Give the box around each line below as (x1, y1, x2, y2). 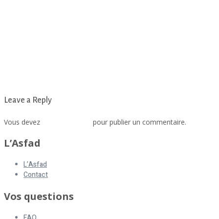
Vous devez (4, 117, 42, 127)
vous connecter (42, 117, 91, 127)
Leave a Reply (4, 95, 52, 105)
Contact (23, 169, 48, 180)
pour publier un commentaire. (91, 117, 186, 127)
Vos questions (4, 189, 74, 203)
